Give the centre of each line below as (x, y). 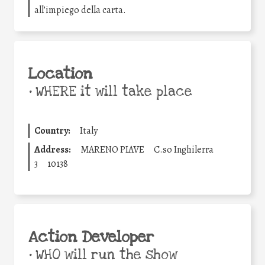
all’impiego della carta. (80, 10)
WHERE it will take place (112, 92)
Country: (52, 131)
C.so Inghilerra (184, 150)
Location (60, 74)
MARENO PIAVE (112, 150)
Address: (53, 150)
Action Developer (91, 237)
